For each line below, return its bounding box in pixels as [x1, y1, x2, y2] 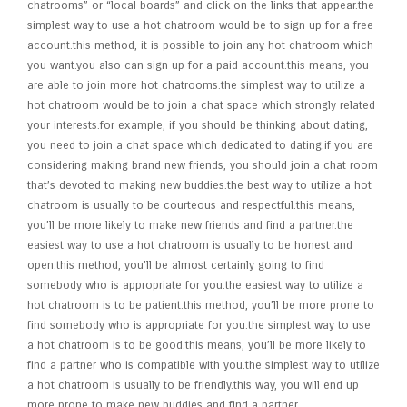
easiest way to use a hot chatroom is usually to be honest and [27, 238, 352, 253]
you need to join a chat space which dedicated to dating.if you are [27, 138, 373, 153]
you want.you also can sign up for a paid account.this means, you [27, 58, 369, 73]
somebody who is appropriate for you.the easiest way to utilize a [27, 278, 363, 293]
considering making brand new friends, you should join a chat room [27, 158, 378, 173]
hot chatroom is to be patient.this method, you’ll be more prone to [27, 298, 374, 313]
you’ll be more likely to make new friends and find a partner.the [27, 218, 353, 233]
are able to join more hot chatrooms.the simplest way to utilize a [27, 78, 365, 93]
